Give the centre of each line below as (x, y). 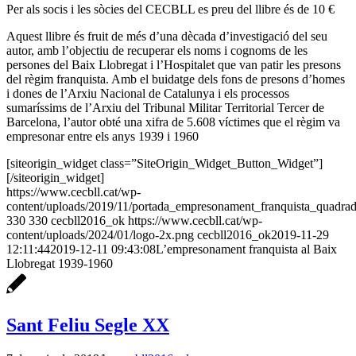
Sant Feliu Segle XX (88, 325)
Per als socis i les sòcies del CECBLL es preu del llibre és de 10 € (170, 9)
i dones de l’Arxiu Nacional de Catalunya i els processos (148, 93)
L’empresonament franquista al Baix (246, 249)
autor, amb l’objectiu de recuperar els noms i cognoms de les (157, 50)
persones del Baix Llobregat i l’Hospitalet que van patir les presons (174, 64)
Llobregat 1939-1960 (60, 263)
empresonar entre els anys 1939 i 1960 (103, 136)
